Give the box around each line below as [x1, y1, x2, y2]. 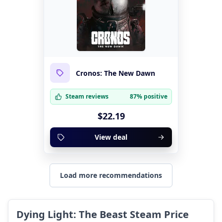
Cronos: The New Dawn [76, 68, 155, 78]
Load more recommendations [60, 170, 162, 180]
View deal [95, 132, 127, 142]
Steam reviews [65, 92, 109, 101]
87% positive [130, 92, 167, 101]
